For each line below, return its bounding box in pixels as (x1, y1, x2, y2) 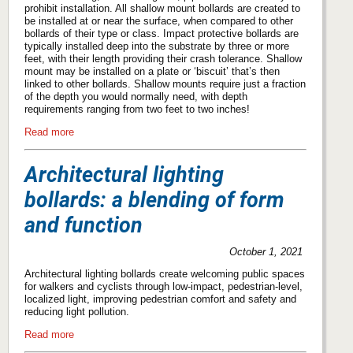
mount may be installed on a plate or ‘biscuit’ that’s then (24, 65, 280, 78)
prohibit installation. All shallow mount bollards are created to (24, 2, 300, 15)
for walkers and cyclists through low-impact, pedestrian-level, (24, 281, 303, 293)
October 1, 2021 (229, 245, 303, 258)
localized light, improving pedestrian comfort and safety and (24, 293, 296, 306)
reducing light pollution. (24, 306, 129, 318)
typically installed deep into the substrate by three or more (24, 40, 289, 53)
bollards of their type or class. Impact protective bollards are (24, 28, 299, 40)
